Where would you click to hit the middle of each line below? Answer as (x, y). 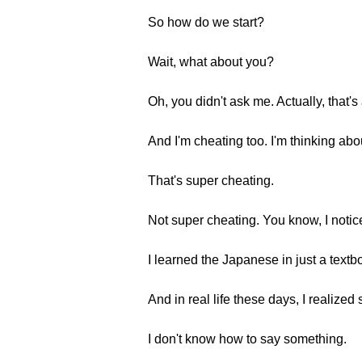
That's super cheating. (211, 181)
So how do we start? (206, 22)
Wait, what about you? (211, 62)
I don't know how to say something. (247, 339)
